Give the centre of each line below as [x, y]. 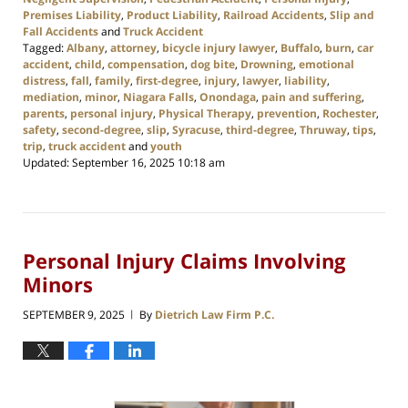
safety [40, 129]
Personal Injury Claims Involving [184, 261]
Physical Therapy [205, 113]
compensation [146, 64]
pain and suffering [311, 97]
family [112, 80]
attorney [133, 47]
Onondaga [228, 97]
